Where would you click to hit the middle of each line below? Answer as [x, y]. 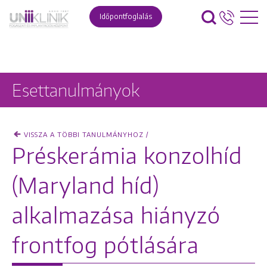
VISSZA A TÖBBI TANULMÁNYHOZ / [86, 134]
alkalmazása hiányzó [116, 215]
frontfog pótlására [105, 245]
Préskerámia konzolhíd [127, 156]
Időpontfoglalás [126, 16]
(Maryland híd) [86, 185]
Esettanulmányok [76, 90]
